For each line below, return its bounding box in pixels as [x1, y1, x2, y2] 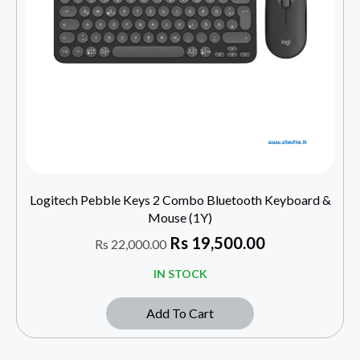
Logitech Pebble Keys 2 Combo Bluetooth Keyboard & [29, 191, 331, 207]
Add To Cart [146, 305, 214, 321]
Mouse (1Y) [148, 209, 212, 225]
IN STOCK [153, 266, 207, 280]
